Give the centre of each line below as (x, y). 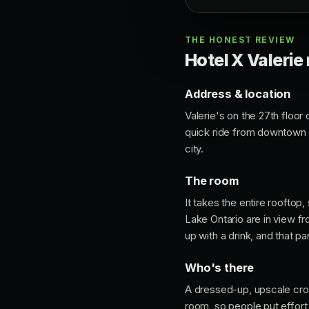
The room (212, 181)
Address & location (238, 94)
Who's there (220, 268)
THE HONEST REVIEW (240, 40)
